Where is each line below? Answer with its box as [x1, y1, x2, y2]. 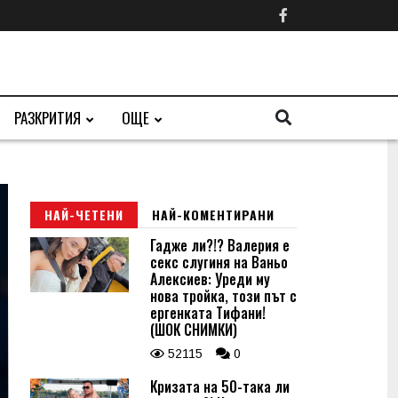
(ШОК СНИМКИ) [150, 319, 237, 340]
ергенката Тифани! [150, 302, 266, 323]
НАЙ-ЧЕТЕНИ [44, 205, 123, 224]
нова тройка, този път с [150, 285, 297, 306]
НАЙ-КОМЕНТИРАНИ [152, 205, 275, 224]
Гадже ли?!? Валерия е [150, 235, 290, 256]
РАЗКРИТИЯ [14, 107, 81, 129]
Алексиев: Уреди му [150, 268, 270, 290]
